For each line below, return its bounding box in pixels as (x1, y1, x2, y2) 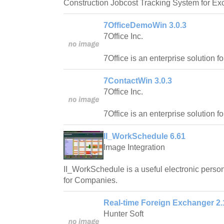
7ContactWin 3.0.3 (103, 76, 172, 85)
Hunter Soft (103, 209, 143, 218)
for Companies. (63, 176, 117, 185)
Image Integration (103, 143, 165, 152)
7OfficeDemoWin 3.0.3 (103, 21, 186, 30)
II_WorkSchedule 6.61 (103, 132, 185, 141)
